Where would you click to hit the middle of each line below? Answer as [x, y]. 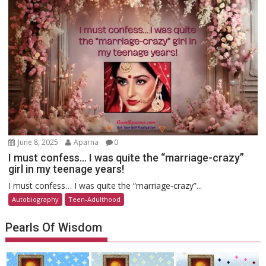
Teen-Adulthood [95, 199]
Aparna [86, 142]
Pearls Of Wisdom [54, 227]
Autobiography [36, 199]
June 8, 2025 [38, 142]
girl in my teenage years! [66, 169]
